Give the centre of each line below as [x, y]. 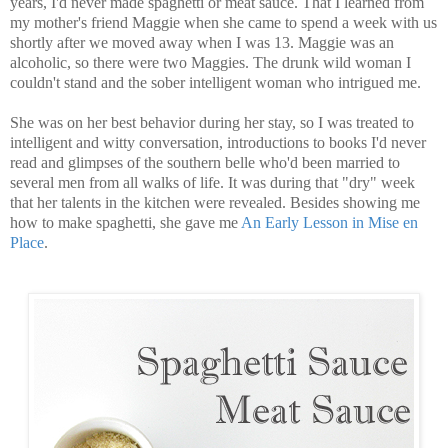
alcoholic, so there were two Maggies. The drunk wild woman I [210, 63]
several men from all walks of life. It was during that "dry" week [212, 183]
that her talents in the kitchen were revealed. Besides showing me [215, 203]
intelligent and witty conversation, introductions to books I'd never [218, 143]
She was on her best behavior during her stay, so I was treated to [212, 123]
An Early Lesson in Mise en [329, 223]
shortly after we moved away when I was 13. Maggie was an [202, 43]
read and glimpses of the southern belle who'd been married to [205, 163]
